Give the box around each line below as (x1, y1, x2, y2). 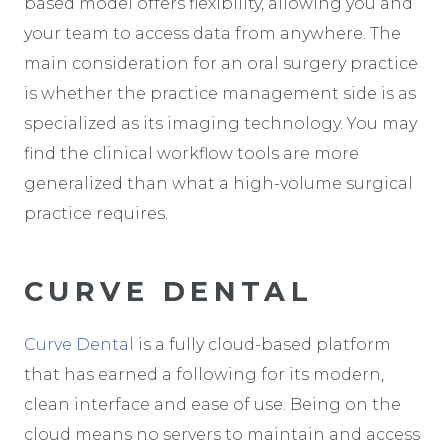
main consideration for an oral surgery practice (24, 53, 418, 73)
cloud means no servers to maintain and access (24, 424, 420, 444)
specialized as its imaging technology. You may (24, 113, 417, 133)
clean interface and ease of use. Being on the (24, 394, 401, 414)
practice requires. (24, 203, 168, 223)
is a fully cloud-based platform (134, 334, 391, 354)
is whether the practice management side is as (24, 83, 416, 103)
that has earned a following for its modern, (24, 364, 384, 384)
